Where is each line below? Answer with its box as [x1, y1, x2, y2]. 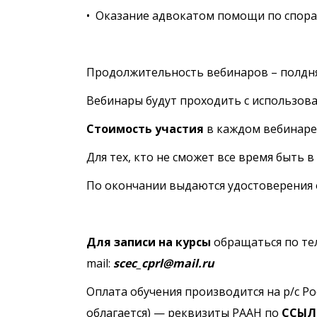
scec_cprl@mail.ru [113, 255, 214, 271]
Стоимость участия [86, 121, 204, 137]
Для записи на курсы [86, 234, 211, 250]
